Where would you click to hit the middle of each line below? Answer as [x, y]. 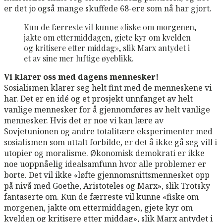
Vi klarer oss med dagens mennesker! [81, 77]
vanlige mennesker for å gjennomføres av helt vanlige [107, 109]
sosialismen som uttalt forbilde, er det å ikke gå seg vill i [111, 142]
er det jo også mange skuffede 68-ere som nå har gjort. [108, 8]
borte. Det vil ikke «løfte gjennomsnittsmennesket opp [107, 175]
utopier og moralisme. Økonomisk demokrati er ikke [104, 153]
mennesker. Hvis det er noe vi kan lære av [84, 120]
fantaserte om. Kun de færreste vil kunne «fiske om [101, 196]
